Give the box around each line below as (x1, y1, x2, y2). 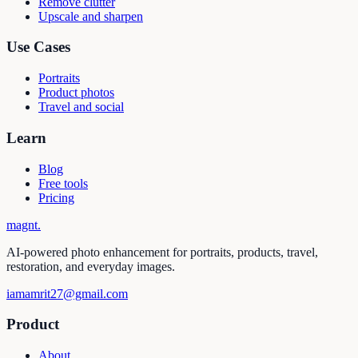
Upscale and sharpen (38, 9, 143, 23)
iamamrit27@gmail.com (6, 286, 128, 300)
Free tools (38, 176, 88, 190)
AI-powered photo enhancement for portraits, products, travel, (6, 245, 318, 259)
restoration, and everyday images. (6, 259, 175, 273)
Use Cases (6, 38, 70, 56)
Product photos (38, 86, 114, 100)
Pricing (38, 190, 74, 205)
